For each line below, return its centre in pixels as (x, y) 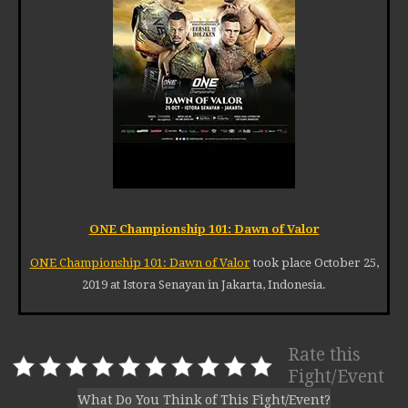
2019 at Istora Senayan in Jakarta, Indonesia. (204, 285)
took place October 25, (314, 263)
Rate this (324, 355)
